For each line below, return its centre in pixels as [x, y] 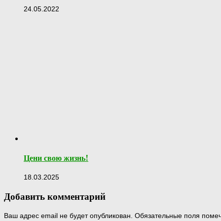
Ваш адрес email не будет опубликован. [68, 216]
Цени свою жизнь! [56, 158]
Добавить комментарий [55, 196]
